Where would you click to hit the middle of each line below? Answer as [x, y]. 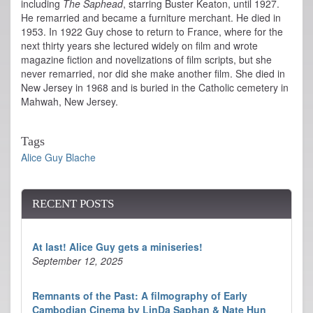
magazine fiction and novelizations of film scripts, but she [146, 60]
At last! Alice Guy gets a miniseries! [117, 246]
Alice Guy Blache [58, 157]
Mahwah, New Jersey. [70, 102]
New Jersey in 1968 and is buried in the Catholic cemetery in [155, 88]
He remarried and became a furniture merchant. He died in [151, 18]
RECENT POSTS [73, 203]
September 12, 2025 [78, 260]
